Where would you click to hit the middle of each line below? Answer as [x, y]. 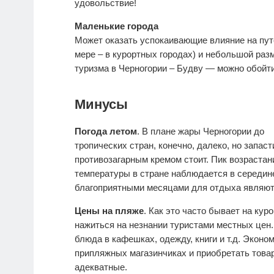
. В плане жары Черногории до [201, 131]
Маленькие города [117, 26]
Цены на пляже [109, 211]
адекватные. [101, 267]
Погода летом [106, 131]
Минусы [101, 105]
